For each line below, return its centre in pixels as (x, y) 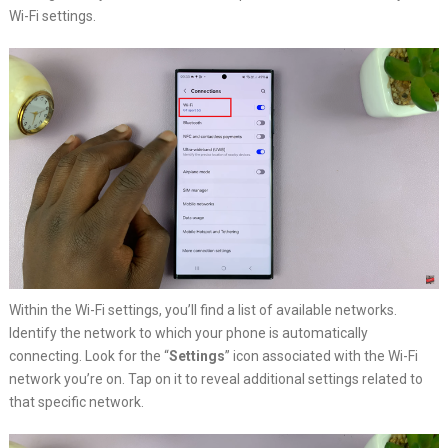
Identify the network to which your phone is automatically (188, 333)
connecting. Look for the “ (88, 356)
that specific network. (76, 402)
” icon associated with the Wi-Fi (321, 356)
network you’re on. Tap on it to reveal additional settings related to (215, 379)
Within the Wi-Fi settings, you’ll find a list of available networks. (202, 310)
